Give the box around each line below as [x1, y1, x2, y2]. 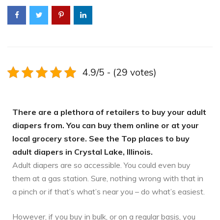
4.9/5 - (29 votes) [82, 66, 157, 78]
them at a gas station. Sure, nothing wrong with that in [12, 173, 203, 183]
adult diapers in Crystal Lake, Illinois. [12, 147, 153, 157]
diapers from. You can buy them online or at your [12, 120, 199, 130]
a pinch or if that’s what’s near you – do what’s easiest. [12, 187, 205, 196]
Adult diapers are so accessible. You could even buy [12, 160, 191, 170]
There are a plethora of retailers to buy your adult [12, 107, 206, 117]
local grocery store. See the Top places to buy [12, 134, 190, 143]
